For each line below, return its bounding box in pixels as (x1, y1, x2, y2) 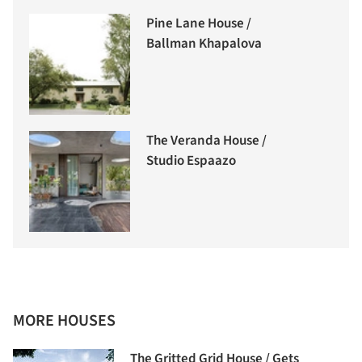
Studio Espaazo (146, 151, 236, 171)
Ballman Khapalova (146, 34, 262, 54)
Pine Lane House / (146, 14, 251, 34)
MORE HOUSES (13, 309, 116, 333)
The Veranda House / (146, 131, 267, 151)
